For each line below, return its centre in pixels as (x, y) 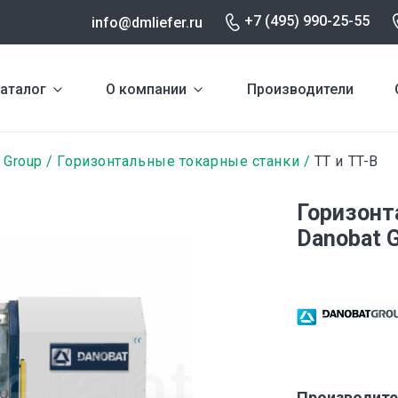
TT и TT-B (344, 161)
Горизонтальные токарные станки (179, 161)
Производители (300, 89)
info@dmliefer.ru (147, 22)
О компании (147, 89)
